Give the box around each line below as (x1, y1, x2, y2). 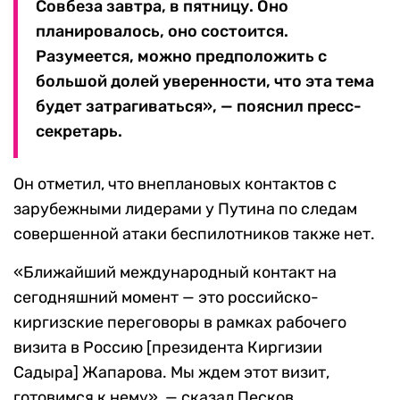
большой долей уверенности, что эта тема (36, 71, 374, 92)
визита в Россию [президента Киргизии (13, 337, 322, 358)
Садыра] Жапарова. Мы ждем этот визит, (13, 362, 329, 383)
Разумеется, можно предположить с (36, 46, 327, 67)
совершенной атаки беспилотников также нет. (13, 224, 375, 245)
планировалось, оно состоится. (36, 21, 288, 42)
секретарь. (36, 121, 122, 142)
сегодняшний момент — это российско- (13, 287, 319, 308)
